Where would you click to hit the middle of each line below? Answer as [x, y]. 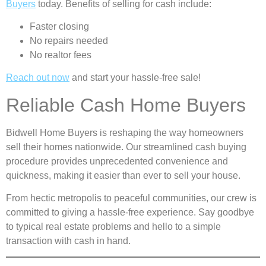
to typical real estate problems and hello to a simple [113, 227]
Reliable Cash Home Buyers [126, 105]
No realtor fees [61, 55]
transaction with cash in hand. [68, 241]
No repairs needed [69, 40]
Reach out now [38, 78]
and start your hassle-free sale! [135, 78]
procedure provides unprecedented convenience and [117, 161]
